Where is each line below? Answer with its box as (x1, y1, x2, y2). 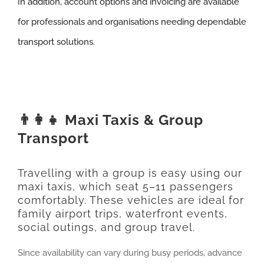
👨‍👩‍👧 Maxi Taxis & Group (17, 111, 203, 129)
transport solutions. (17, 37, 95, 48)
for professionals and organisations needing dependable (17, 16, 246, 28)
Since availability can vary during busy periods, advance (17, 247, 242, 259)
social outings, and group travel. (17, 221, 195, 234)
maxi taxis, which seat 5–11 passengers (17, 180, 233, 193)
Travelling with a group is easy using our (17, 167, 242, 180)
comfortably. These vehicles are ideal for (17, 194, 244, 207)
